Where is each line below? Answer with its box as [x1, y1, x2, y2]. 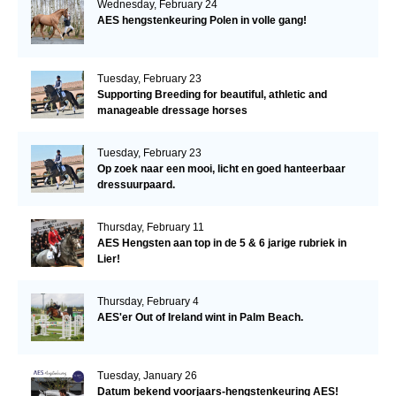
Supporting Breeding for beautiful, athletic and [96, 88, 327, 101]
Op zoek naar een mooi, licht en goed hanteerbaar [96, 162, 346, 175]
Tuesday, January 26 [96, 369, 197, 382]
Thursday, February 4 [96, 294, 199, 308]
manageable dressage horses [96, 103, 247, 117]
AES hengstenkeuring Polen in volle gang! [96, 13, 307, 27]
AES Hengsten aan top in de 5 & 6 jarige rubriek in [96, 236, 346, 249]
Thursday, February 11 [96, 220, 204, 233]
